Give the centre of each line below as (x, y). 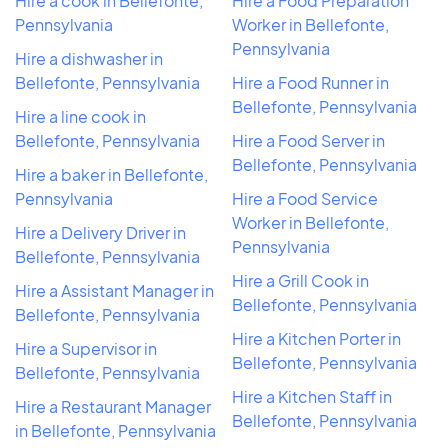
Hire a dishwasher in (89, 58)
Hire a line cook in (80, 116)
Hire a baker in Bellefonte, (111, 174)
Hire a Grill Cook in (300, 280)
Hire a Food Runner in (310, 82)
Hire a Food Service (305, 198)
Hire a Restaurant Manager (113, 406)
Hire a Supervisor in (86, 348)
